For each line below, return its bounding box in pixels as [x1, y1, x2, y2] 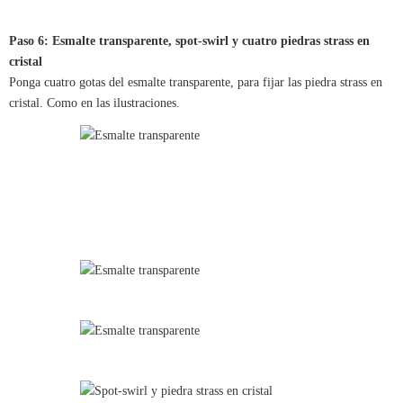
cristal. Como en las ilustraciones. [9, 95, 180, 110]
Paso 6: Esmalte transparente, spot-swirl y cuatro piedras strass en [9, 33, 370, 48]
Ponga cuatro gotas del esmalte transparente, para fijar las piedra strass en [9, 75, 382, 89]
